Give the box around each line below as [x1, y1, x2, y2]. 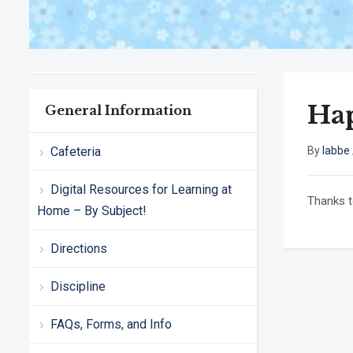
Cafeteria [50, 143, 101, 159]
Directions [50, 240, 107, 256]
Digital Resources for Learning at [50, 181, 232, 197]
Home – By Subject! [37, 203, 147, 218]
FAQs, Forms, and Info [50, 316, 172, 332]
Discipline [50, 278, 106, 294]
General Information [45, 102, 191, 118]
